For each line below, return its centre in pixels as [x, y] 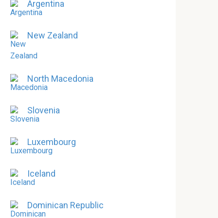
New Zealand [53, 35]
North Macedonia [60, 79]
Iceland [41, 173]
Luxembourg [52, 142]
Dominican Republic [65, 205]
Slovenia [44, 110]
